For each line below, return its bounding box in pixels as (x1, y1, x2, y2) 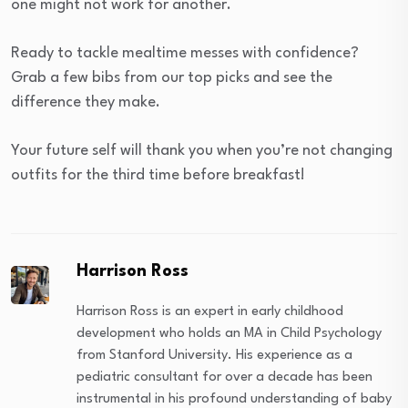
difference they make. (11, 95, 160, 111)
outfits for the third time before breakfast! (11, 168, 305, 184)
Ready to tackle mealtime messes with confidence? (11, 46, 359, 62)
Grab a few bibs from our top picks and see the (11, 70, 332, 87)
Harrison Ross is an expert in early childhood (76, 305, 344, 320)
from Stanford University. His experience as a (76, 349, 353, 363)
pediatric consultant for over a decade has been (76, 371, 373, 385)
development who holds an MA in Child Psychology (76, 327, 382, 342)
